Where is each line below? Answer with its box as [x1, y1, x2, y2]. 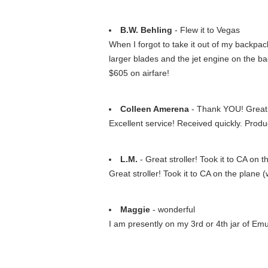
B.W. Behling [120, 25, 172, 35]
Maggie [120, 205, 150, 214]
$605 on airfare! [109, 68, 169, 78]
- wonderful [150, 205, 195, 214]
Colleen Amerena [120, 104, 189, 114]
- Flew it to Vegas [172, 25, 240, 35]
